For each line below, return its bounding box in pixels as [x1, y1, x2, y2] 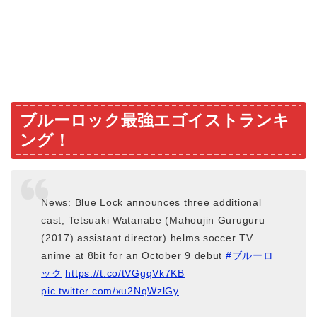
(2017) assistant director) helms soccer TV [41, 232, 253, 244]
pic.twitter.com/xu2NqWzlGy [41, 285, 179, 297]
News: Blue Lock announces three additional [41, 197, 262, 209]
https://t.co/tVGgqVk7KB [65, 267, 185, 279]
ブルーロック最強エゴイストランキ [20, 110, 289, 129]
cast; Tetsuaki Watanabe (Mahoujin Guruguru [41, 214, 265, 226]
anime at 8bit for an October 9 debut [41, 250, 226, 262]
